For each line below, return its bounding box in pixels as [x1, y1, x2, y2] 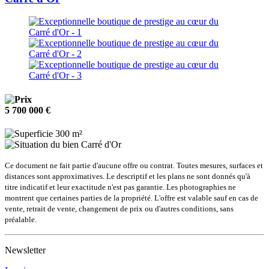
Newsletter [5, 244, 46, 255]
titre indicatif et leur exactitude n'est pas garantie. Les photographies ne [5, 182, 236, 192]
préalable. [5, 214, 37, 224]
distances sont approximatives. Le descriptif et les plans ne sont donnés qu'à [5, 171, 250, 181]
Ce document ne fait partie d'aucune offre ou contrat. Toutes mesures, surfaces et [5, 160, 263, 170]
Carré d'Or [81, 139, 121, 150]
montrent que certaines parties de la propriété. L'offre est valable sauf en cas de [5, 193, 258, 202]
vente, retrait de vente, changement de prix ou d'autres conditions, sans [5, 204, 234, 213]
